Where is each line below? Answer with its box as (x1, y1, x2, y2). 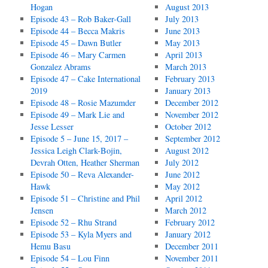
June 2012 (165, 169, 200, 180)
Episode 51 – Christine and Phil (31, 193, 141, 204)
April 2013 (165, 49, 202, 60)
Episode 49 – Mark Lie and (31, 109, 125, 120)
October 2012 (165, 121, 211, 132)
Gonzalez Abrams (31, 61, 92, 72)
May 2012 (165, 181, 200, 192)
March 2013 (165, 61, 206, 72)
